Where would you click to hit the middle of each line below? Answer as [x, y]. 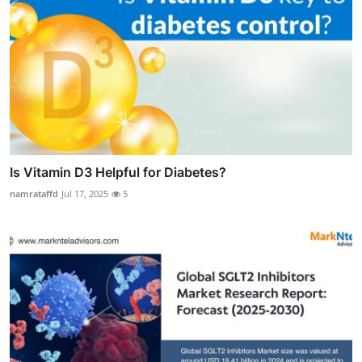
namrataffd [34, 194]
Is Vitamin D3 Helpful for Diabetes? [118, 173]
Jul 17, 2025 [85, 194]
